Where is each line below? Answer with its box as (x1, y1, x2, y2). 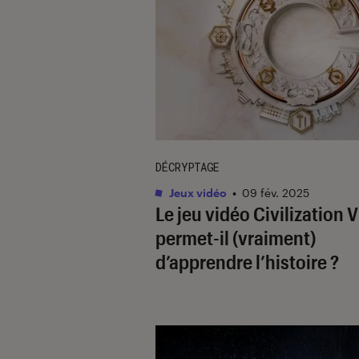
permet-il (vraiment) (155, 225, 316, 249)
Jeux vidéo (167, 185, 227, 200)
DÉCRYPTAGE (155, 159, 220, 175)
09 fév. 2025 (242, 185, 309, 200)
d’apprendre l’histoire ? (155, 249, 339, 273)
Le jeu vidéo (155, 201, 253, 225)
